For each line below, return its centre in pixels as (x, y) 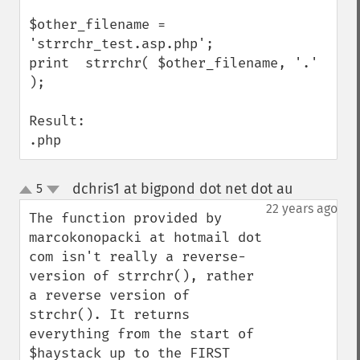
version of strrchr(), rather (141, 276)
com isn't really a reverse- (137, 257)
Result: (57, 121)
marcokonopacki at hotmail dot (145, 237)
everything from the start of (141, 334)
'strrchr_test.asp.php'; (121, 44)
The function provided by (125, 218)
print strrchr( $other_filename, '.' (174, 63)
